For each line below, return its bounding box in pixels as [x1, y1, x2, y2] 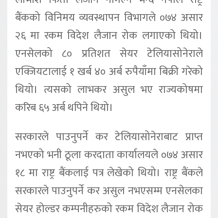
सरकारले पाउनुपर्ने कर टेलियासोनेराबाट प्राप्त [15, 127, 203, 146]
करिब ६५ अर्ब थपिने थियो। [15, 98, 113, 117]
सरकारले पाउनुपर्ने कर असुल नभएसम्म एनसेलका [15, 182, 203, 200]
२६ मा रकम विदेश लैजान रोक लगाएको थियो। [15, 26, 203, 45]
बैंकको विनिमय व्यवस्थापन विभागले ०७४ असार [15, 8, 203, 27]
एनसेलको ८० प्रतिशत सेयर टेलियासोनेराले [15, 44, 203, 63]
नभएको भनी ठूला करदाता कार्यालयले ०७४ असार [15, 145, 203, 164]
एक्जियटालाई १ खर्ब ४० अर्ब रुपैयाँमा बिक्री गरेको [15, 62, 203, 81]
